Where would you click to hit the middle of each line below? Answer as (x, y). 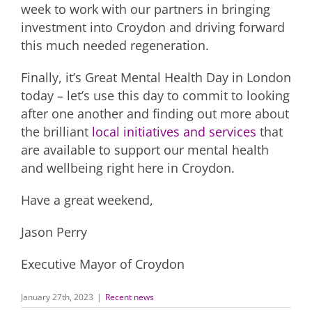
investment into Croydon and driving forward (153, 27)
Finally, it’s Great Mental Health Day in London (156, 77)
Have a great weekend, (87, 200)
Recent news (130, 297)
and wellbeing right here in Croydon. (128, 167)
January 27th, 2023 (57, 297)
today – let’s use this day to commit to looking (155, 95)
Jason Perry (54, 232)
